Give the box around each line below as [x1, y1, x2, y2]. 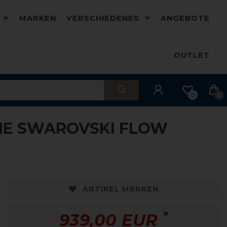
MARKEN [19, 14, 56, 23]
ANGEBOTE [161, 14, 210, 23]
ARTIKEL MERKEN [82, 184, 159, 194]
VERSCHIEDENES [66, 14, 142, 23]
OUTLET [174, 51, 210, 60]
